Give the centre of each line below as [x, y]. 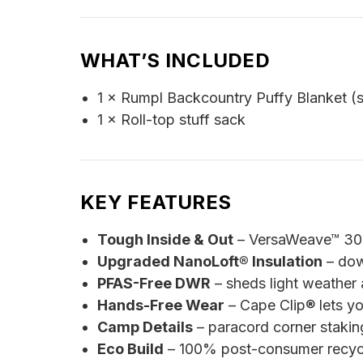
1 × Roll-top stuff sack [171, 119]
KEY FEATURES [156, 203]
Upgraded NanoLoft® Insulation [209, 262]
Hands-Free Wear [160, 305]
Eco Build [130, 349]
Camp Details [145, 327]
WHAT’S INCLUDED [175, 60]
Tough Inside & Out [165, 240]
